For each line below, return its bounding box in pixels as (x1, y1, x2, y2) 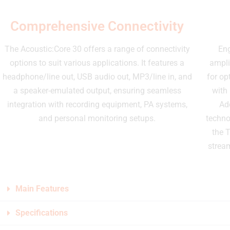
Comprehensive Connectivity (10, 18, 184, 34)
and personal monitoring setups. (39, 113, 156, 123)
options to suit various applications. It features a (10, 57, 184, 68)
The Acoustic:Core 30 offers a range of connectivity (4, 44, 190, 54)
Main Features (15, 183, 69, 194)
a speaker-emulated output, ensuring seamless (13, 85, 181, 95)
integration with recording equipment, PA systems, (7, 99, 187, 109)
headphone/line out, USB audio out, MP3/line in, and (2, 71, 192, 82)
